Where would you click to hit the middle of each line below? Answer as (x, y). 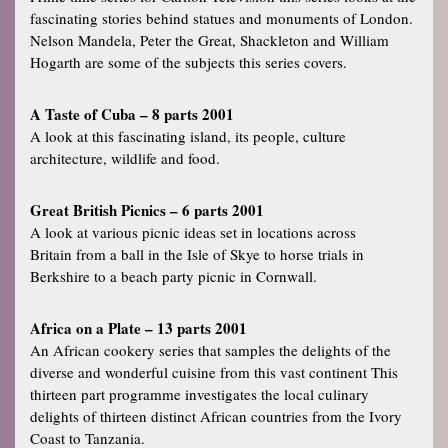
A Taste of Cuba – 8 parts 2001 (132, 113)
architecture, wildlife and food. (125, 157)
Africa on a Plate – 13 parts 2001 (138, 327)
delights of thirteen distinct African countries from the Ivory (216, 415)
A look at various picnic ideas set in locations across (193, 231)
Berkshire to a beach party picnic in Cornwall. (173, 275)
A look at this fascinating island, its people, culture (188, 135)
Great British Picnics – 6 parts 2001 (147, 209)
